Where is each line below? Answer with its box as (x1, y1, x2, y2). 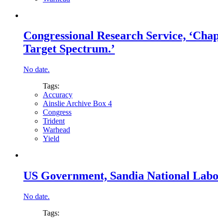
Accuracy (43, 91, 73, 99)
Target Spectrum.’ (23, 42, 115, 55)
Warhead (43, 126, 70, 134)
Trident (43, 117, 65, 126)
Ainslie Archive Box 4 (43, 99, 112, 108)
